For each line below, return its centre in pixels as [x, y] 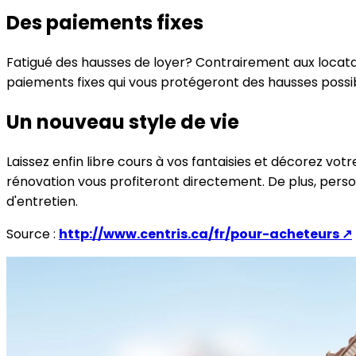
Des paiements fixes [105, 22]
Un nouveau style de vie [123, 122]
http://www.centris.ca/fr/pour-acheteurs [199, 234]
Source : [33, 234]
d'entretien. [42, 201]
